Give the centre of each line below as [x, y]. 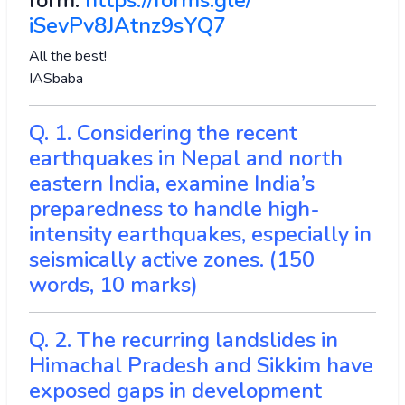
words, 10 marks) [113, 285]
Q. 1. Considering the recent [163, 133]
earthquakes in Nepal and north [186, 159]
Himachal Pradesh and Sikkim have [201, 366]
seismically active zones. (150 [172, 260]
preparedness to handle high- [174, 209]
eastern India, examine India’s [172, 184]
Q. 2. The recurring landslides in [184, 340]
